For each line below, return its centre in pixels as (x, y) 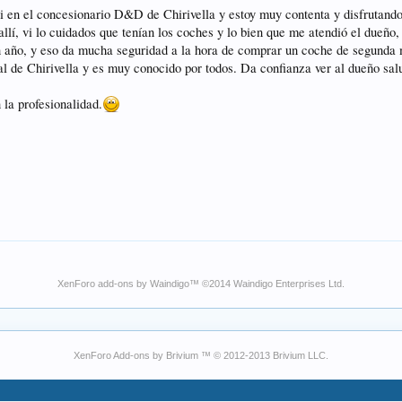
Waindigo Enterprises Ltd (288, 284)
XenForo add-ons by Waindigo (123, 284)
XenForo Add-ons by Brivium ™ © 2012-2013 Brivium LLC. (201, 355)
